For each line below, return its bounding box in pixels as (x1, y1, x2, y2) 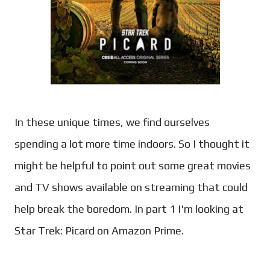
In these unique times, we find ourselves (14, 116, 210, 129)
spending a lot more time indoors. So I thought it (14, 137, 250, 151)
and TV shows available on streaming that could (14, 181, 248, 194)
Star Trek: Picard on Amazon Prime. (14, 224, 184, 237)
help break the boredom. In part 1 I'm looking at (14, 202, 243, 216)
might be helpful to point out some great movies (14, 159, 251, 172)
